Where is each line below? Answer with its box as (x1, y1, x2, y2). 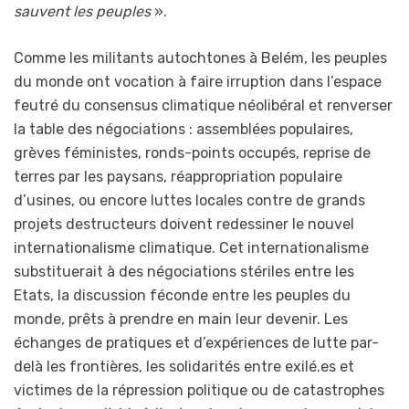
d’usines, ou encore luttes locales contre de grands (14, 192, 365, 210)
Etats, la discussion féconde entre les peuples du (14, 287, 351, 305)
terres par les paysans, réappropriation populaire (14, 168, 342, 186)
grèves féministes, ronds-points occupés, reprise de (14, 144, 371, 163)
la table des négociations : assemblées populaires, (14, 121, 353, 139)
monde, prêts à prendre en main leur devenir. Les (14, 310, 348, 329)
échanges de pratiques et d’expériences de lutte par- (14, 334, 379, 352)
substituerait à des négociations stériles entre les (14, 263, 354, 281)
